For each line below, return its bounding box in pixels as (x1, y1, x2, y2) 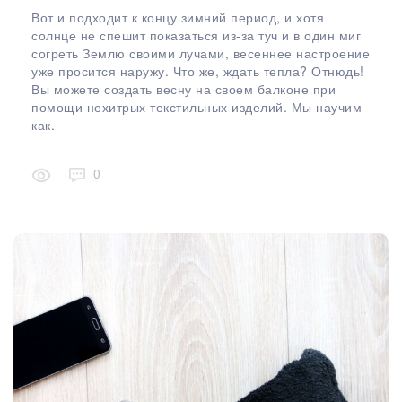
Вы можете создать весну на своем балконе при (31, 79, 336, 98)
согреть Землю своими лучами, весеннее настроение (31, 43, 370, 62)
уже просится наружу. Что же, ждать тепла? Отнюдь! (31, 61, 364, 80)
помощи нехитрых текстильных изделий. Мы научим (31, 97, 362, 116)
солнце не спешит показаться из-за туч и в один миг (31, 25, 361, 44)
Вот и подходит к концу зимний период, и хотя (31, 7, 324, 26)
